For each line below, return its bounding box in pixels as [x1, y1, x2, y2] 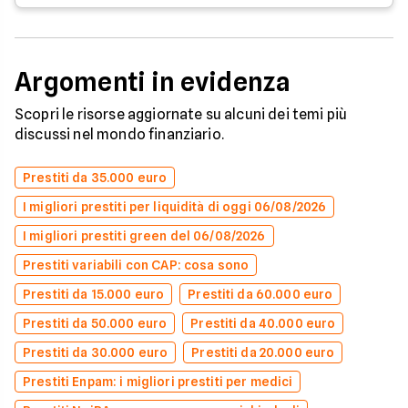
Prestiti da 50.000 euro [23, 316, 168, 331]
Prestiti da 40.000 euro [190, 316, 336, 331]
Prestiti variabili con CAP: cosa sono [23, 258, 250, 272]
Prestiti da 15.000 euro [23, 287, 165, 301]
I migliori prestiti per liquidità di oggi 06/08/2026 [23, 199, 327, 214]
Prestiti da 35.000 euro [23, 170, 168, 185]
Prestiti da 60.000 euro [188, 287, 333, 301]
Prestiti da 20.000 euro [191, 345, 335, 360]
